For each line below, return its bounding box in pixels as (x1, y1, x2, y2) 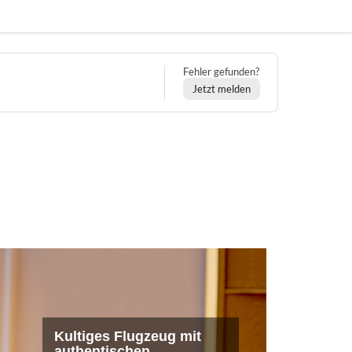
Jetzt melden (192, 82, 251, 95)
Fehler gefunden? (183, 64, 259, 78)
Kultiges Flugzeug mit (54, 328, 201, 345)
